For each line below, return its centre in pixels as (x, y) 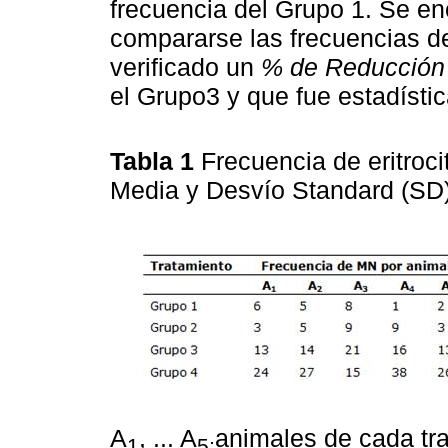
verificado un (185, 66)
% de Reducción (353, 66)
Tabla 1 (155, 160)
